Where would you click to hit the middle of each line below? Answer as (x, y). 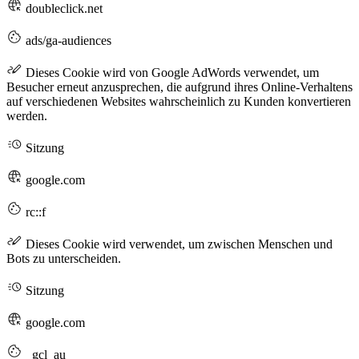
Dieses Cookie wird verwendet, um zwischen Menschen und (177, 244)
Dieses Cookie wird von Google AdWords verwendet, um (171, 72)
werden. (27, 115)
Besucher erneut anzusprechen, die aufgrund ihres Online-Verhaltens (179, 87)
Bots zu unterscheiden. (64, 258)
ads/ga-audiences (67, 40)
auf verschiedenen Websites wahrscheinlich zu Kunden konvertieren (179, 101)
